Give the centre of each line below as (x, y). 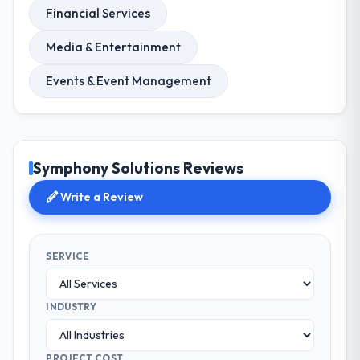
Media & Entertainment (114, 47)
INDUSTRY (71, 307)
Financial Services (98, 13)
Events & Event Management (129, 80)
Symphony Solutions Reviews (139, 168)
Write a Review (101, 197)
